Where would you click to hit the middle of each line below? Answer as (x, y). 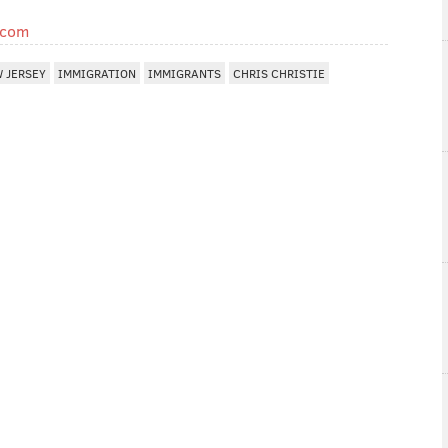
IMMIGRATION (97, 73)
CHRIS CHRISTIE (279, 73)
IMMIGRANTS (184, 73)
